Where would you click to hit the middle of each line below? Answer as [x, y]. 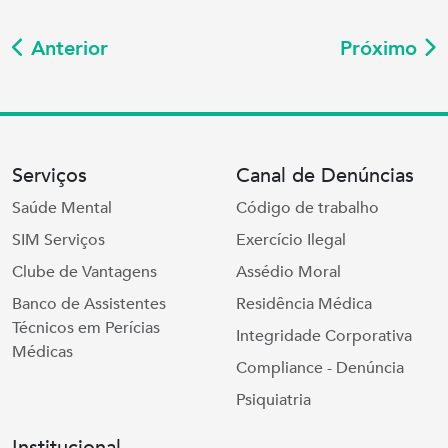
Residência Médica [304, 303]
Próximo [381, 48]
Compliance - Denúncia [320, 367]
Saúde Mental [62, 207]
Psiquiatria [273, 399]
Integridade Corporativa [324, 335]
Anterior [66, 48]
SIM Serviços [58, 239]
